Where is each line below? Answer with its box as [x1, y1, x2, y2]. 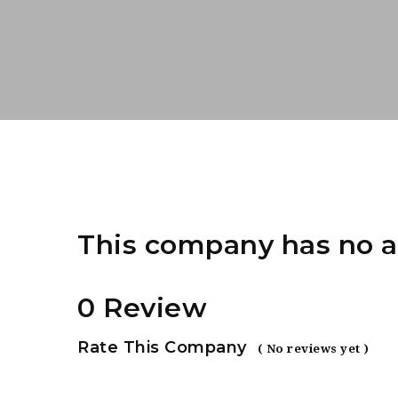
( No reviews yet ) [257, 342, 370, 355]
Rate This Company [77, 338, 247, 357]
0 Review [77, 291, 207, 324]
